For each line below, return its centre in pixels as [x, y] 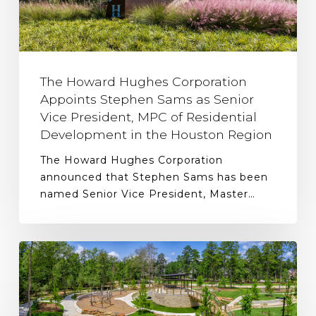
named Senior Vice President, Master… [147, 194]
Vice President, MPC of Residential [148, 117]
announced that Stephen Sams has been [154, 177]
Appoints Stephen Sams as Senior [147, 99]
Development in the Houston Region [156, 134]
